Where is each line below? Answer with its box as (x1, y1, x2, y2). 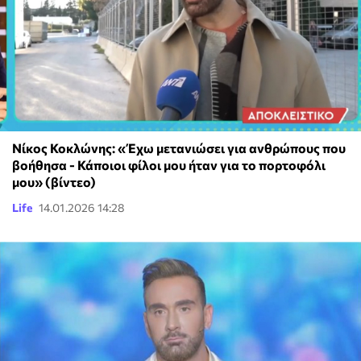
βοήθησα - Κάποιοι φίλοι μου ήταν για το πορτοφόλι (12, 157, 326, 173)
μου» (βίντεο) (12, 174, 96, 190)
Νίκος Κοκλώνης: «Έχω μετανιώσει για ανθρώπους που (12, 140, 346, 156)
